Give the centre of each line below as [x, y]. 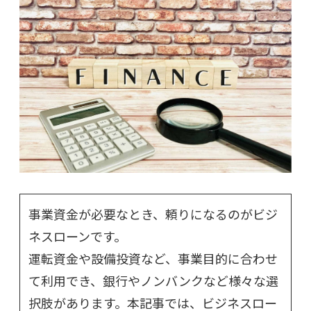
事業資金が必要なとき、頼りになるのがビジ [153, 214]
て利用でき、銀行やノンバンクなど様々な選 [153, 281]
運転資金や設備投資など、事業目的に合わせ [153, 259]
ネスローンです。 [77, 236]
